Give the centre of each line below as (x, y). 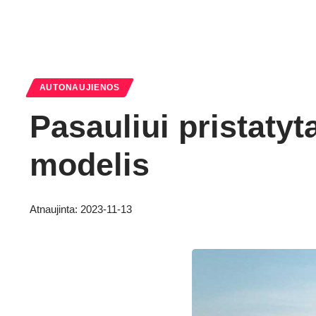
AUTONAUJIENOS (79, 87)
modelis (90, 164)
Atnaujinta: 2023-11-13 (81, 209)
